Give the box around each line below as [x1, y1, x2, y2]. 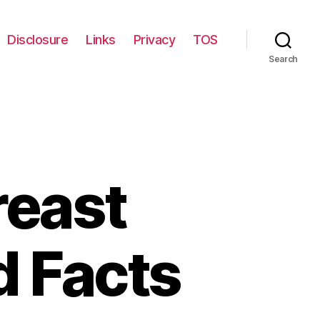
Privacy [133, 32, 176, 47]
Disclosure [7, 32, 69, 47]
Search [268, 53, 299, 64]
